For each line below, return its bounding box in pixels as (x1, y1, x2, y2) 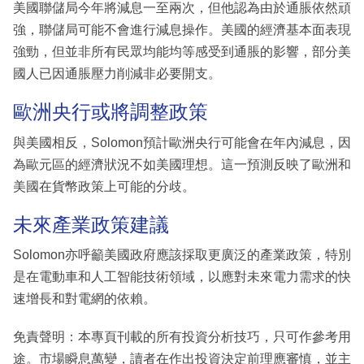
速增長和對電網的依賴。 (13, 292, 156, 306)
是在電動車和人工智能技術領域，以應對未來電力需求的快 (13, 270, 351, 284)
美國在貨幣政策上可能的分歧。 (13, 179, 195, 193)
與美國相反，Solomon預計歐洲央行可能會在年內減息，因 (13, 135, 351, 149)
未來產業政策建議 (13, 213, 169, 236)
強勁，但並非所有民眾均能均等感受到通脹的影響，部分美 (13, 45, 351, 59)
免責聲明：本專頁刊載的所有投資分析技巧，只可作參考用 (13, 330, 351, 344)
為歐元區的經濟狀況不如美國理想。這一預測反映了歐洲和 (13, 157, 351, 171)
